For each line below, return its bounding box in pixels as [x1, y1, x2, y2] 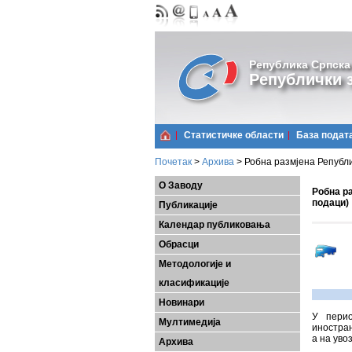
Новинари [159, 297, 204, 308]
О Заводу [159, 180, 203, 191]
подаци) [312, 197, 349, 208]
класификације [159, 277, 229, 288]
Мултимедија [159, 317, 221, 328]
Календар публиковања [159, 219, 270, 230]
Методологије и [159, 258, 231, 269]
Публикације [159, 200, 218, 211]
